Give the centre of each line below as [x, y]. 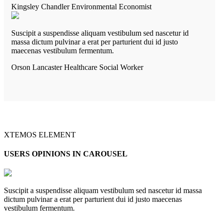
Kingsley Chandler [41, 6]
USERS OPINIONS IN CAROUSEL [66, 153]
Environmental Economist [111, 6]
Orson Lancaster [38, 67]
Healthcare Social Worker [104, 67]
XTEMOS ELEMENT [40, 134]
